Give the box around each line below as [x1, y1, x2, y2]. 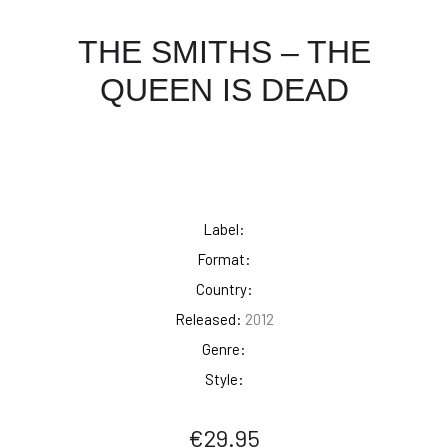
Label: [203, 220, 245, 238]
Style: [204, 370, 244, 388]
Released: [174, 310, 242, 328]
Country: [195, 280, 253, 298]
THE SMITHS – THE [77, 34, 371, 70]
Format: [197, 250, 251, 268]
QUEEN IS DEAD [99, 72, 349, 108]
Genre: [202, 340, 246, 358]
